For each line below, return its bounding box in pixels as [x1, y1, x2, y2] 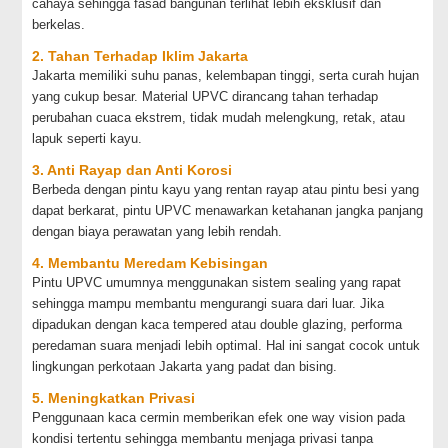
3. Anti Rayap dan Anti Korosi [32, 161, 233, 178]
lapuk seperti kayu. [32, 130, 143, 146]
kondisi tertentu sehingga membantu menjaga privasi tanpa [32, 430, 374, 446]
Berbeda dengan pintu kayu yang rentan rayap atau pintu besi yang [32, 181, 420, 197]
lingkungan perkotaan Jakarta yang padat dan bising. [32, 358, 338, 374]
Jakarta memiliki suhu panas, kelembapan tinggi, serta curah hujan [32, 67, 420, 83]
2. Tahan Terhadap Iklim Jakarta [32, 47, 249, 64]
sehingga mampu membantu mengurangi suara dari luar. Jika [32, 295, 385, 311]
